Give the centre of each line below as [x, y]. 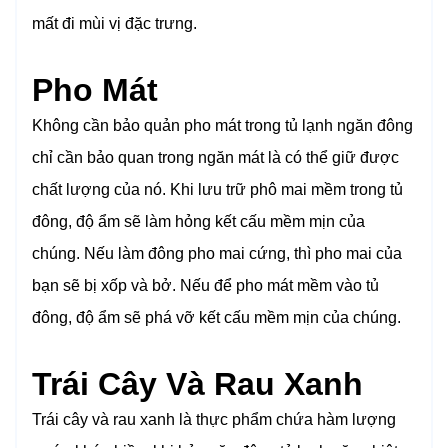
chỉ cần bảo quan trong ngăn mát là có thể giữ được [215, 158]
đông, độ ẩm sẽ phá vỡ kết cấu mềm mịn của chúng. [216, 318]
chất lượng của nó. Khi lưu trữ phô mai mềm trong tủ [217, 190]
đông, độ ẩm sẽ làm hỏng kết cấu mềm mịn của [198, 222]
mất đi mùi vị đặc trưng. [114, 24]
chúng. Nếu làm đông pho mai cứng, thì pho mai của [217, 254]
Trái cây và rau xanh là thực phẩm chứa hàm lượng [214, 420]
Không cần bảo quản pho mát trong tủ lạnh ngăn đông [222, 126]
